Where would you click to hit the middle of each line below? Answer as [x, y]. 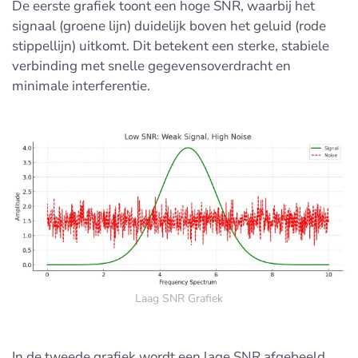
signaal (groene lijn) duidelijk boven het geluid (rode [169, 26]
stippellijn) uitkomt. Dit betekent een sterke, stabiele [171, 46]
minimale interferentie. [81, 86]
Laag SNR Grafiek [179, 298]
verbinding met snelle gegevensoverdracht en [151, 66]
